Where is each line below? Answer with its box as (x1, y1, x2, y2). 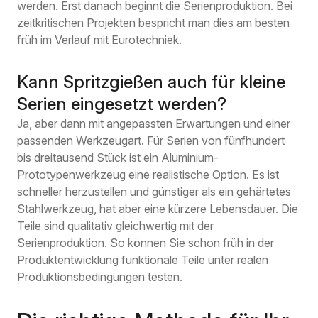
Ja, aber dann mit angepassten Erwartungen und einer (17, 116, 290, 131)
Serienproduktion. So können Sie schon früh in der (17, 236, 274, 251)
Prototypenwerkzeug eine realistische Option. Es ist (17, 168, 279, 182)
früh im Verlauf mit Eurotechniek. (17, 33, 182, 48)
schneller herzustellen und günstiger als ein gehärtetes (17, 185, 291, 199)
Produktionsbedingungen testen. (17, 270, 182, 285)
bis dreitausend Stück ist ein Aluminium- (17, 150, 219, 165)
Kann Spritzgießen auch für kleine (17, 72, 285, 93)
